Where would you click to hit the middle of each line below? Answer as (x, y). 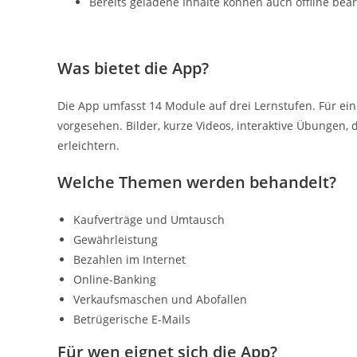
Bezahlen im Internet (129, 259)
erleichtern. (88, 145)
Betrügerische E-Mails (132, 319)
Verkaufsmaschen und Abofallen (160, 299)
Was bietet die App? (133, 68)
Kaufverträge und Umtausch (149, 220)
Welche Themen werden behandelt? (197, 182)
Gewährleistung (116, 239)
